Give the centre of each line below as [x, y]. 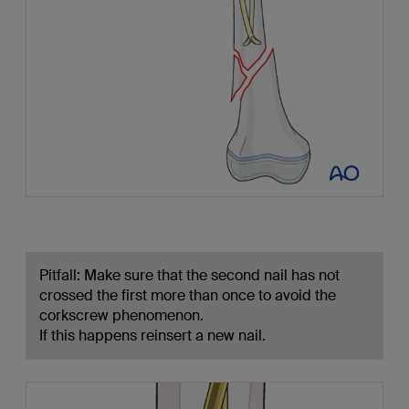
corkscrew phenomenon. [121, 316]
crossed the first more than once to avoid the [187, 296]
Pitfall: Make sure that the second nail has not [189, 276]
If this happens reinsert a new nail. [152, 336]
